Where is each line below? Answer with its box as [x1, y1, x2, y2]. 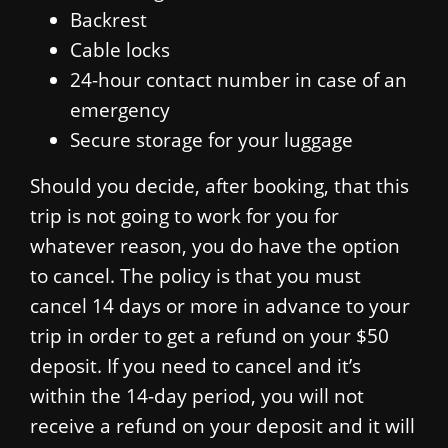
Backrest [70, 7, 147, 32]
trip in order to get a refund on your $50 [30, 323, 389, 348]
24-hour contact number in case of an [70, 67, 407, 92]
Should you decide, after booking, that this [30, 173, 409, 198]
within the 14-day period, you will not [30, 383, 364, 408]
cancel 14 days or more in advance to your [30, 293, 410, 318]
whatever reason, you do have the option [30, 233, 400, 258]
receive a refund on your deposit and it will [30, 413, 415, 438]
